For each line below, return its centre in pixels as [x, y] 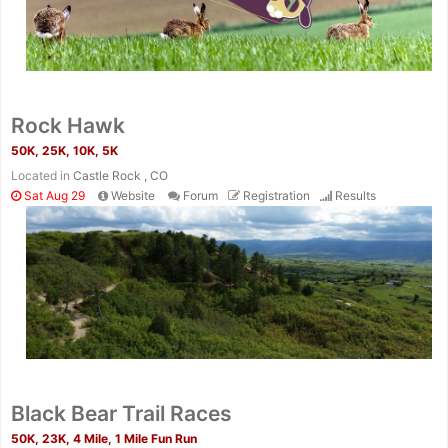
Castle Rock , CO [120, 176]
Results [355, 196]
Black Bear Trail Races [121, 413]
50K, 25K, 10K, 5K [64, 151]
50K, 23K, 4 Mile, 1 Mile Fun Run [104, 438]
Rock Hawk [68, 126]
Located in [42, 176]
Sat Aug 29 [53, 196]
